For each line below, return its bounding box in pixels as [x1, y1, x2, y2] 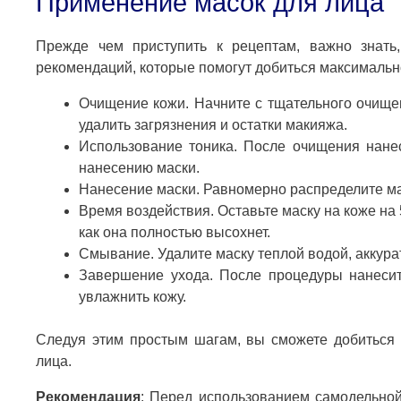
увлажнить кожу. [79, 289, 186, 305]
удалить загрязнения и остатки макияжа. [79, 117, 347, 133]
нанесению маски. [79, 160, 200, 176]
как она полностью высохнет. [79, 225, 270, 241]
